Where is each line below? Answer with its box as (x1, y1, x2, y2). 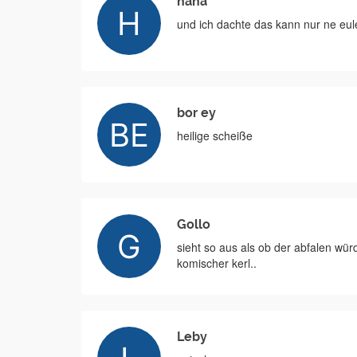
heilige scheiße (177, 127, 253, 143)
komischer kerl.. (177, 255, 257, 271)
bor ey (177, 105, 216, 120)
